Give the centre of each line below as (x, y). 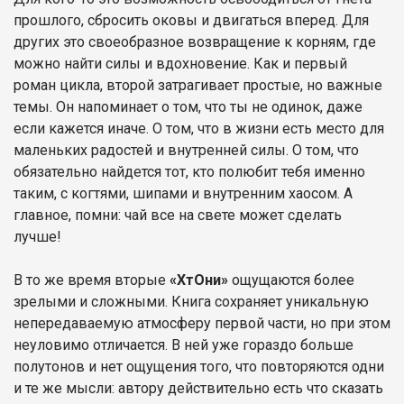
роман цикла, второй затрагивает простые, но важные (198, 85)
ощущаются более (293, 280)
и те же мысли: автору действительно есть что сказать (198, 388)
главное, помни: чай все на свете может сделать (178, 215)
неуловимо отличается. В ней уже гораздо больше (184, 344)
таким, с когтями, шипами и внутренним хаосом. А (183, 193)
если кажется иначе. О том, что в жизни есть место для (199, 128)
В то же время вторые (92, 280)
